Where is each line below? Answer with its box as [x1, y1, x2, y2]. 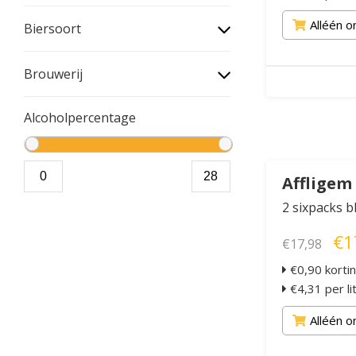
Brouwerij [24, 64, 83, 83]
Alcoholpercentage [24, 108, 136, 126]
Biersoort [24, 19, 81, 37]
